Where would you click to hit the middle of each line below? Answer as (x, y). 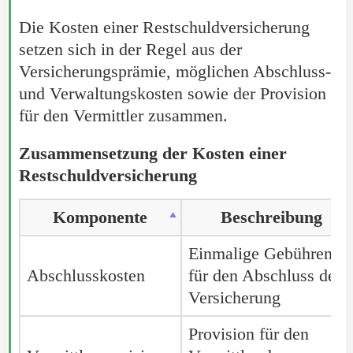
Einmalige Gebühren (260, 253)
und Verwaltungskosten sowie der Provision (172, 93)
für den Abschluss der (264, 275)
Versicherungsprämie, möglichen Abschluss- (175, 71)
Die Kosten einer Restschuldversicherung (164, 27)
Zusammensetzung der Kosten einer (152, 153)
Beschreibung (272, 217)
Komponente (100, 217)
